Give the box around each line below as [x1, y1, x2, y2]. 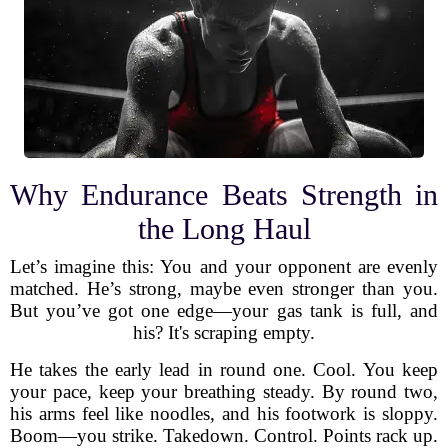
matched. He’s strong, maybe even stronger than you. [10, 278, 438, 299]
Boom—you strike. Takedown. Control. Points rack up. [10, 425, 438, 446]
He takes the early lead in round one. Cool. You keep [10, 359, 438, 380]
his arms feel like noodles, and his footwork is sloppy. [10, 403, 438, 424]
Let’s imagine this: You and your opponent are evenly [10, 256, 438, 277]
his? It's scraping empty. [133, 322, 315, 343]
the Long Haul [137, 212, 311, 245]
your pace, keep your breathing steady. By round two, [10, 381, 438, 402]
